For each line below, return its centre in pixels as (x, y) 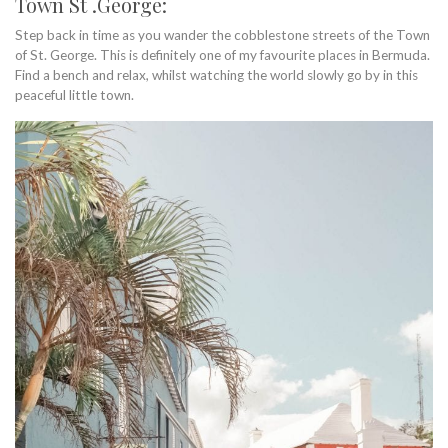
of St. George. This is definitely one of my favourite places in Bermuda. (222, 55)
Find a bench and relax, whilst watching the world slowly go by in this (216, 75)
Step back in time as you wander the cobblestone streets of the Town (222, 35)
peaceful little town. (74, 95)
